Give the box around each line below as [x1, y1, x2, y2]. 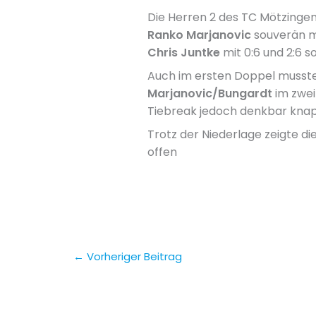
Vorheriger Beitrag [84, 248, 182, 264]
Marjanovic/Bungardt [147, 85, 272, 102]
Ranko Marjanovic [147, 27, 251, 44]
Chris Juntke [147, 44, 220, 61]
